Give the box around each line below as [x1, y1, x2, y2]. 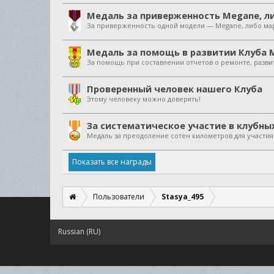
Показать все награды [72, 157, 152, 167]
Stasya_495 [161, 191, 204, 202]
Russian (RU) [58, 226, 100, 237]
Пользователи [93, 191, 144, 202]
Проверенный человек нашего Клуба [87, 83, 262, 95]
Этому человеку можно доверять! [87, 94, 201, 103]
